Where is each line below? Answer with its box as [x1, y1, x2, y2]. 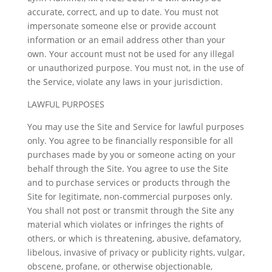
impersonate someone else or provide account [27, 20, 216, 32]
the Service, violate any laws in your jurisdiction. [27, 76, 228, 87]
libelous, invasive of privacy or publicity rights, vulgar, [27, 246, 245, 258]
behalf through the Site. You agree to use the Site [27, 163, 228, 174]
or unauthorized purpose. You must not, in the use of [27, 62, 244, 73]
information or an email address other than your [27, 34, 225, 46]
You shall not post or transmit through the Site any [27, 205, 234, 216]
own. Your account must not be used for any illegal [27, 48, 234, 59]
